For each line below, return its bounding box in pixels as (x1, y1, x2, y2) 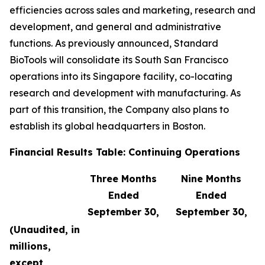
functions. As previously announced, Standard (9, 37, 218, 49)
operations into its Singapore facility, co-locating (9, 70, 232, 82)
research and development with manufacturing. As (9, 87, 241, 99)
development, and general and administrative (9, 21, 221, 33)
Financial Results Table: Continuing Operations (9, 146, 240, 158)
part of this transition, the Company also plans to (9, 104, 229, 115)
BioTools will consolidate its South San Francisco (9, 54, 228, 66)
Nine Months (181, 173, 241, 185)
